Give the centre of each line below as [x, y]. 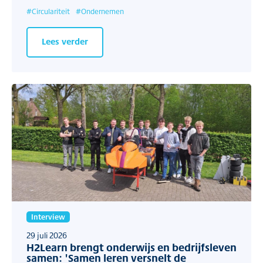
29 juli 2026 [47, 235]
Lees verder [65, 41]
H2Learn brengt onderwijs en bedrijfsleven [131, 247]
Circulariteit [51, 11]
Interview [48, 217]
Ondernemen [102, 11]
